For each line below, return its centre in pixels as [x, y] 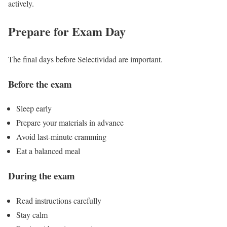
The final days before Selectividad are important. [85, 59]
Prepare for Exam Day [67, 31]
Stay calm [32, 214]
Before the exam [40, 84]
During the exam [42, 176]
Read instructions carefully [59, 200]
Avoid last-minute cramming [61, 137]
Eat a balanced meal [48, 151]
